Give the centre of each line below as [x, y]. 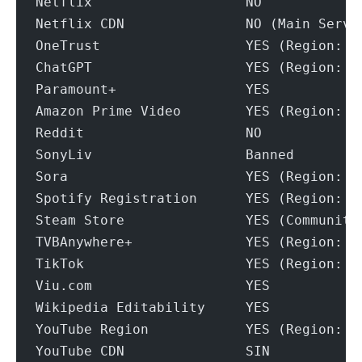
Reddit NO [148, 133]
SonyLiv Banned [164, 154]
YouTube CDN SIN [152, 351]
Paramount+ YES [152, 89]
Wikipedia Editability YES [152, 307]
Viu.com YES [152, 285]
